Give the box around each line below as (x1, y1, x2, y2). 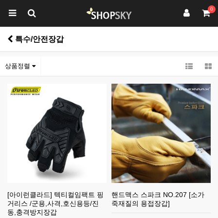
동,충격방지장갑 (7, 208, 57, 216)
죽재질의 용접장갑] (111, 200, 170, 207)
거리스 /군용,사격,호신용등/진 (7, 200, 99, 207)
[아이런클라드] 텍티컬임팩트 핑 (7, 191, 104, 199)
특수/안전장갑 (13, 35, 64, 43)
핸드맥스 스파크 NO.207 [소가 (111, 191, 204, 199)
